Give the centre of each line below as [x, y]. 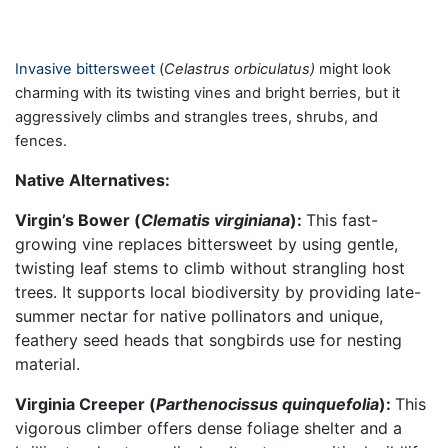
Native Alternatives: [94, 179]
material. [47, 363]
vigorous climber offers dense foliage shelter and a [208, 427]
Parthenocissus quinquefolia [267, 403]
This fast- [342, 219]
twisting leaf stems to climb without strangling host [210, 267]
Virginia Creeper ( [85, 403]
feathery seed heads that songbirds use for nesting [208, 339]
